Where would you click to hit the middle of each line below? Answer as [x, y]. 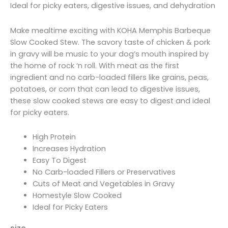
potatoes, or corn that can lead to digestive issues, [105, 89]
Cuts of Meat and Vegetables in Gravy [103, 184]
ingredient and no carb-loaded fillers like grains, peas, [109, 77]
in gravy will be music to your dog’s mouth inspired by [109, 54]
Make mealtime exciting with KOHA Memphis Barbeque [110, 30]
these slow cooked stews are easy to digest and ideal [110, 101]
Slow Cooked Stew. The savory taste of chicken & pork [110, 42]
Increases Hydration [69, 149]
